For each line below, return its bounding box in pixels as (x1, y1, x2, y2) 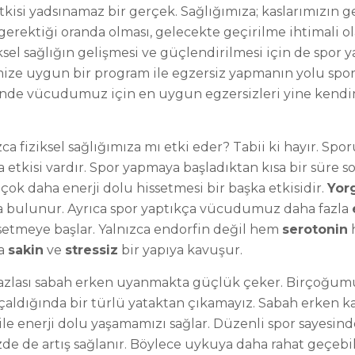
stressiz (65, 242, 118, 258)
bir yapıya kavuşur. (118, 242, 242, 258)
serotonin (282, 222, 348, 237)
